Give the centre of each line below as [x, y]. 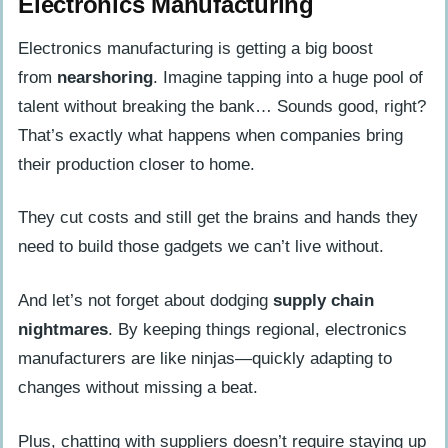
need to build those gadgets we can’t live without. [201, 247]
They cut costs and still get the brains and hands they [218, 218]
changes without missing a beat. [138, 387]
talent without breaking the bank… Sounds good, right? [222, 106]
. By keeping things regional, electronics [257, 329]
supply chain [323, 300]
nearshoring [105, 77]
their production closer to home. [136, 164]
